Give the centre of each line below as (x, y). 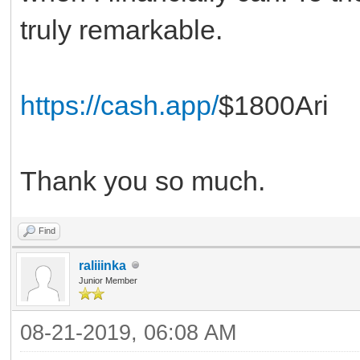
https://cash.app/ (119, 105)
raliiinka (102, 265)
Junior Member (108, 280)
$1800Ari (274, 105)
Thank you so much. (143, 180)
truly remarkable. (121, 29)
